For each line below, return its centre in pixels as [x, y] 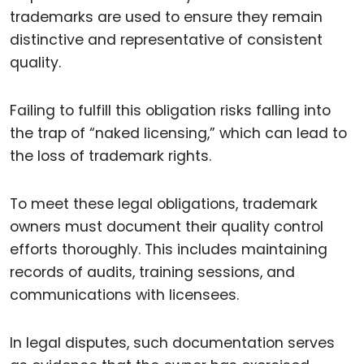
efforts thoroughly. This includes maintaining [169, 249]
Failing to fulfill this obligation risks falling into [170, 110]
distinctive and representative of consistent [166, 40]
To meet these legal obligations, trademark [164, 204]
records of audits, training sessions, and [152, 272]
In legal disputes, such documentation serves [172, 342]
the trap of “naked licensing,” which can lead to [178, 133]
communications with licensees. [124, 295]
